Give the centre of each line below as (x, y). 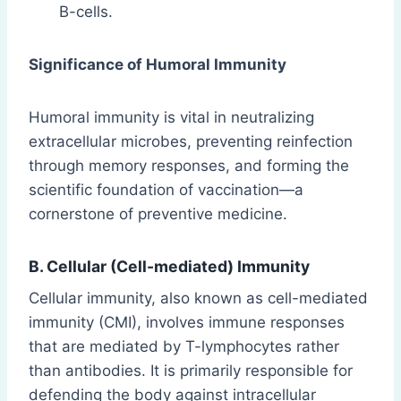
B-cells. (86, 11)
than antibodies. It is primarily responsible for (191, 370)
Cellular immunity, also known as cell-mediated (198, 298)
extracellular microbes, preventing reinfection (191, 141)
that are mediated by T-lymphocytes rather (184, 346)
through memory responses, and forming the (189, 165)
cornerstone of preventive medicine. (158, 213)
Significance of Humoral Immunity (158, 64)
